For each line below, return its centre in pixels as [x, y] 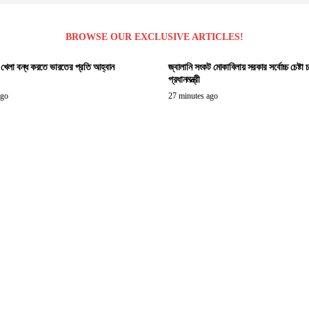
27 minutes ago [193, 96]
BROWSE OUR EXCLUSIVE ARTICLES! [154, 37]
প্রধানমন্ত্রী [184, 80]
